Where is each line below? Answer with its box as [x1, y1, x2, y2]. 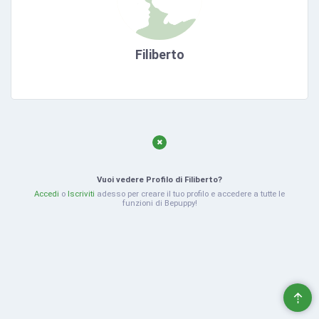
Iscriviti [68, 188, 95, 199]
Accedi [34, 188, 59, 199]
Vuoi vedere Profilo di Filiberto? [97, 174, 222, 184]
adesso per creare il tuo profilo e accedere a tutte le [95, 188, 285, 199]
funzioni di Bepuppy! [122, 197, 197, 208]
